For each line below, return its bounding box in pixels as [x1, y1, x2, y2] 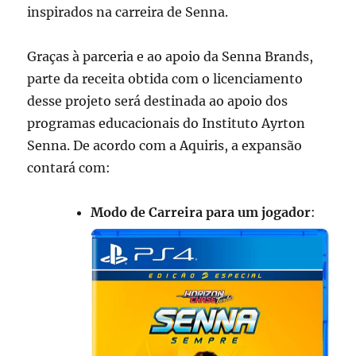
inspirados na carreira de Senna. [27, 4, 229, 21]
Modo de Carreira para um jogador [91, 204, 311, 221]
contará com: [27, 160, 111, 176]
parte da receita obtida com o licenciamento [27, 71, 304, 87]
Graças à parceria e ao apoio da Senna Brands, [27, 48, 314, 65]
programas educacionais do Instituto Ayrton [27, 115, 306, 132]
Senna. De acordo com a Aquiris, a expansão [27, 137, 303, 154]
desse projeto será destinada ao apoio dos [27, 93, 288, 110]
